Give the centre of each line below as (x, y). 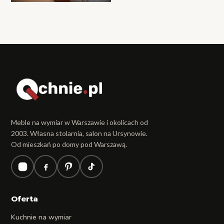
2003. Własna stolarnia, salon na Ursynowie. (79, 133)
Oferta (24, 199)
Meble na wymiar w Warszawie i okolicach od (80, 122)
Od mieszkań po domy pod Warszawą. (69, 144)
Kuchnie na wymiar (41, 217)
